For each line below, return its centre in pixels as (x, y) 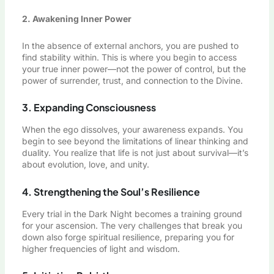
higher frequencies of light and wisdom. (101, 248)
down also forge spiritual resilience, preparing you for (128, 237)
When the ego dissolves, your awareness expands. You (132, 130)
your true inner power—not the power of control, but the (134, 68)
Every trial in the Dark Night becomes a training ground (132, 213)
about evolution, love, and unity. (85, 165)
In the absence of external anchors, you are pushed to (130, 45)
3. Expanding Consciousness (89, 108)
